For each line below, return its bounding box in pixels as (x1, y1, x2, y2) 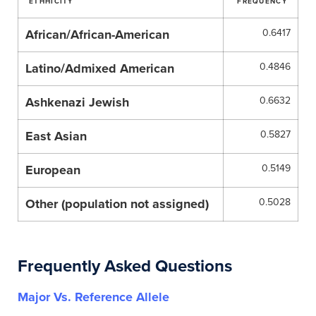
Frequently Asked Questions (18, 256, 232, 276)
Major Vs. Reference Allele (18, 289, 169, 305)
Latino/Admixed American (25, 61, 174, 76)
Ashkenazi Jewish (25, 95, 129, 110)
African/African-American (25, 27, 169, 42)
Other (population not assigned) (25, 196, 209, 212)
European (25, 162, 80, 178)
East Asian (25, 128, 87, 144)
